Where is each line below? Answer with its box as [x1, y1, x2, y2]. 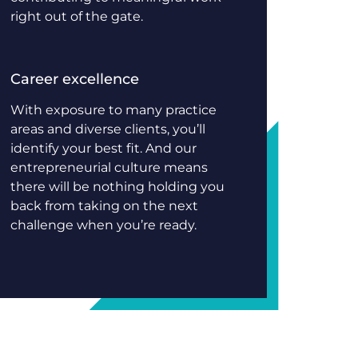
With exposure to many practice [10, 102, 217, 117]
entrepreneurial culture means [10, 160, 208, 175]
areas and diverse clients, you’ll [10, 121, 205, 137]
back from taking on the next [10, 198, 198, 213]
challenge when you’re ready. [10, 217, 197, 233]
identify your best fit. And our [10, 141, 197, 156]
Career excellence [10, 70, 139, 88]
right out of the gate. [10, 9, 143, 24]
